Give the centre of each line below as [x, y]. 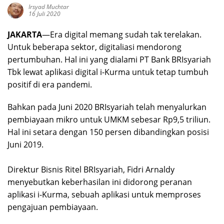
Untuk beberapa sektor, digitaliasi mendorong [94, 47]
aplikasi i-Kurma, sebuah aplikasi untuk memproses [104, 195]
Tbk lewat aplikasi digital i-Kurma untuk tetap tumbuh [108, 72]
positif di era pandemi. [50, 85]
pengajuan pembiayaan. [53, 207]
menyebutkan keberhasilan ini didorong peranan [100, 182]
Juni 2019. [25, 145]
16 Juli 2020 [44, 14]
